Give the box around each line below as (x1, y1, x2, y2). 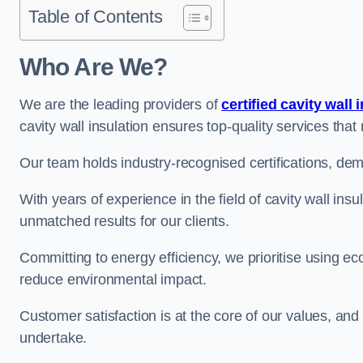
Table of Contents (28, 6, 163, 27)
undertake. (19, 330, 88, 346)
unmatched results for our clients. (19, 213, 229, 229)
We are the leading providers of (19, 96, 222, 113)
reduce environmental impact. (19, 271, 207, 288)
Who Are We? (19, 53, 168, 80)
